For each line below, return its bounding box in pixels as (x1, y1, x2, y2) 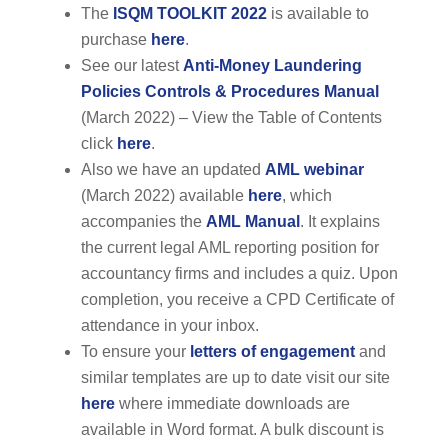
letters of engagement (189, 343, 355, 361)
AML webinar (264, 161, 364, 179)
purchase (80, 31, 151, 49)
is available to (266, 5, 369, 23)
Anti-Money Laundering (182, 57, 362, 75)
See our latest (80, 57, 183, 75)
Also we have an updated (80, 161, 265, 179)
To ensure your (80, 343, 190, 361)
